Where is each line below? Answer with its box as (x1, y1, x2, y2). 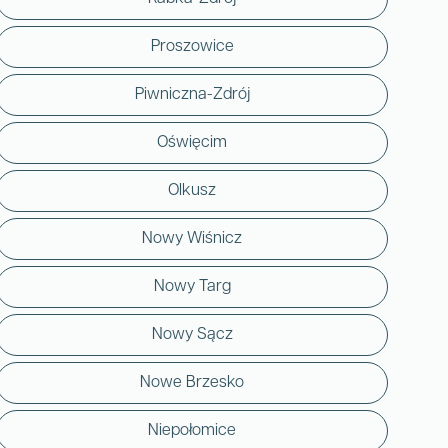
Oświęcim (157, 134, 227, 151)
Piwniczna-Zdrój (134, 86, 250, 103)
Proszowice (150, 38, 234, 55)
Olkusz (168, 182, 216, 199)
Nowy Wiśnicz (142, 230, 242, 247)
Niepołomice (148, 422, 236, 439)
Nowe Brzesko (140, 374, 244, 391)
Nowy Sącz (151, 326, 233, 343)
